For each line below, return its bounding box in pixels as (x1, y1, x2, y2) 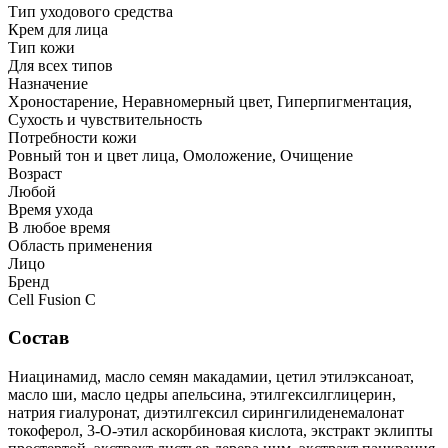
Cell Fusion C (8, 290, 96, 308)
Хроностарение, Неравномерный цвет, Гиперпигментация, (8, 92, 412, 110)
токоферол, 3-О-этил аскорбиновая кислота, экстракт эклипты (8, 422, 433, 439)
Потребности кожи (8, 128, 137, 146)
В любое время (8, 218, 110, 236)
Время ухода (8, 200, 93, 218)
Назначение (8, 74, 88, 92)
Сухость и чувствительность (8, 110, 202, 128)
